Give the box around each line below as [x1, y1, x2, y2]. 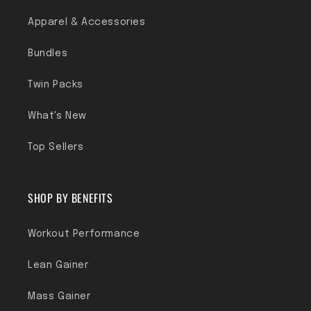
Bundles [28, 49, 68, 58]
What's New [28, 111, 87, 121]
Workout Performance [28, 229, 140, 239]
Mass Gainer [28, 292, 91, 301]
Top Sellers [28, 142, 84, 152]
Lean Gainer [28, 260, 89, 270]
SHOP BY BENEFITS [28, 190, 113, 206]
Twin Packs [28, 80, 83, 90]
